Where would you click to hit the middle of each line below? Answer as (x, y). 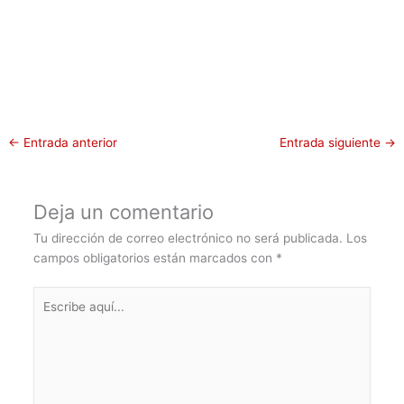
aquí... (50, 315)
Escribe (53, 295)
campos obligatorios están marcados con (154, 258)
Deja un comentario (123, 212)
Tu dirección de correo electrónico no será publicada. (188, 239)
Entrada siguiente (331, 143)
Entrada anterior (69, 143)
